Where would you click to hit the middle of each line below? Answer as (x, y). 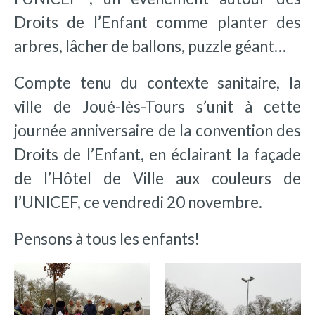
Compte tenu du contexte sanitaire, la (157, 82)
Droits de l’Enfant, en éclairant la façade (157, 154)
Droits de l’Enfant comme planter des (157, 22)
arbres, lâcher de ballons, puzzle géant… (150, 46)
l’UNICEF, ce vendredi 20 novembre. (138, 202)
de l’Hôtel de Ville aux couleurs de (157, 178)
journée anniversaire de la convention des (157, 130)
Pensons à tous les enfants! (107, 238)
